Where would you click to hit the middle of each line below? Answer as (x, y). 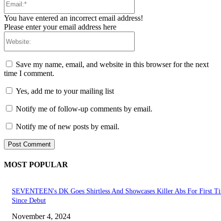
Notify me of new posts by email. (68, 127)
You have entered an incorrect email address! (74, 18)
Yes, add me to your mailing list (64, 91)
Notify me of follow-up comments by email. (84, 109)
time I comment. (29, 74)
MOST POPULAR (36, 164)
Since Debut (29, 200)
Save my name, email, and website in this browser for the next (112, 65)
